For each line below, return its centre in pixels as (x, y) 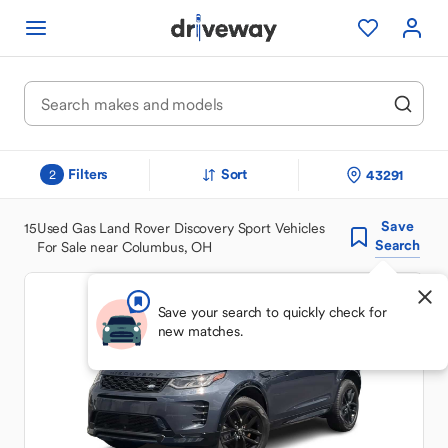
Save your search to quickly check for (272, 312)
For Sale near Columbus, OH (124, 246)
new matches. (200, 331)
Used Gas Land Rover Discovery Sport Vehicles (180, 227)
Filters (88, 174)
